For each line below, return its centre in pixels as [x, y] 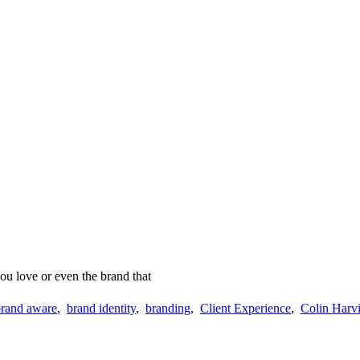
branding [168, 308]
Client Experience [245, 308]
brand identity [101, 308]
